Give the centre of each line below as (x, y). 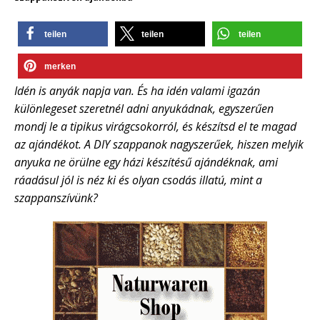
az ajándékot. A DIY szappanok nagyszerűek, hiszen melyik (159, 144)
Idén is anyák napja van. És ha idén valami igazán (137, 90)
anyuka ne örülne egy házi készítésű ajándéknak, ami (146, 162)
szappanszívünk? (56, 197)
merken (60, 66)
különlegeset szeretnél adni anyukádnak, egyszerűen (144, 108)
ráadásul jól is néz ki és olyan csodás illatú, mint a (138, 180)
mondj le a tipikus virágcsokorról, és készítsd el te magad (155, 126)
